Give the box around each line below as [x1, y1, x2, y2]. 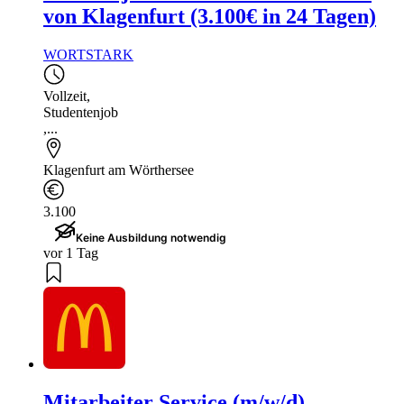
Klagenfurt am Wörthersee [43, 162, 194, 179]
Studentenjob [43, 105, 118, 121]
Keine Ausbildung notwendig [76, 231, 226, 245]
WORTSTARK [43, 47, 133, 63]
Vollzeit [43, 88, 87, 105]
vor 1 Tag [43, 245, 98, 262]
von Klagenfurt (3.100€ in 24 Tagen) [43, 5, 376, 29]
